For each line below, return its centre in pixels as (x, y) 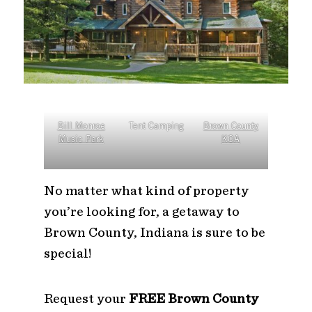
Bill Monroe (81, 127)
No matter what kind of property (146, 190)
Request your (86, 298)
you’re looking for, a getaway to (141, 211)
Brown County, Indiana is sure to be (154, 232)
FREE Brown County (193, 298)
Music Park (81, 140)
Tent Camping (156, 127)
